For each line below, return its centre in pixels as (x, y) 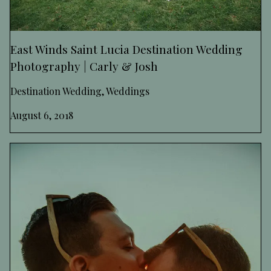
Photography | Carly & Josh (84, 66)
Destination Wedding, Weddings (80, 91)
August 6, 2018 (42, 115)
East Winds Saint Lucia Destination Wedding (126, 49)
